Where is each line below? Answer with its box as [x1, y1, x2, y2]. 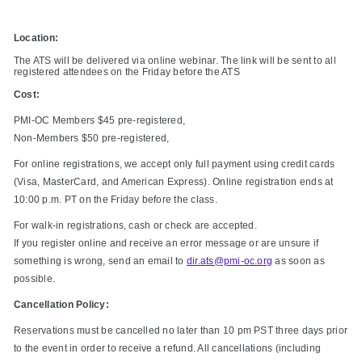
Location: [14, 32, 59, 44]
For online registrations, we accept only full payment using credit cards [14, 158, 335, 170]
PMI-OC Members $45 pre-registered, [14, 115, 186, 127]
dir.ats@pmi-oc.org [186, 255, 273, 267]
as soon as [272, 255, 325, 267]
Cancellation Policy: [14, 299, 109, 311]
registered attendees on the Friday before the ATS [14, 66, 240, 78]
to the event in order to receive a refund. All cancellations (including [14, 343, 322, 355]
